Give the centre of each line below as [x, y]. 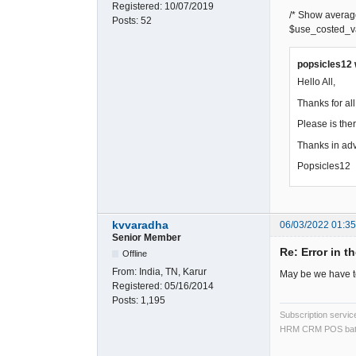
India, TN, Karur [173, 272]
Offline [135, 254]
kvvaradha [140, 225]
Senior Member [147, 238]
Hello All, [316, 82]
